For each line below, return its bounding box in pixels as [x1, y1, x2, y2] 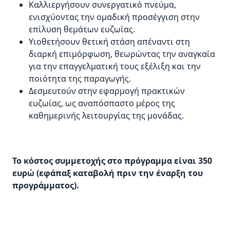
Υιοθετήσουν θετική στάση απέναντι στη [29, 36, 190, 48]
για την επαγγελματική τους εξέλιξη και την [29, 61, 201, 72]
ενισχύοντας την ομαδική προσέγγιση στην [29, 11, 200, 23]
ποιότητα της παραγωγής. [29, 73, 131, 85]
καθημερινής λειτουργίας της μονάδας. [29, 110, 184, 122]
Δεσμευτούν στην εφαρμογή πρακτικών [29, 85, 185, 97]
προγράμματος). [12, 180, 79, 191]
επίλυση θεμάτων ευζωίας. [29, 24, 135, 35]
